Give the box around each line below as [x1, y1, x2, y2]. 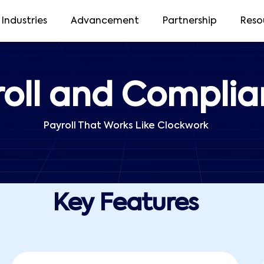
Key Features [52, 192, 198, 216]
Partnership [162, 16, 217, 26]
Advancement [70, 16, 139, 26]
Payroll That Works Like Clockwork [44, 121, 209, 131]
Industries [1, 16, 47, 26]
